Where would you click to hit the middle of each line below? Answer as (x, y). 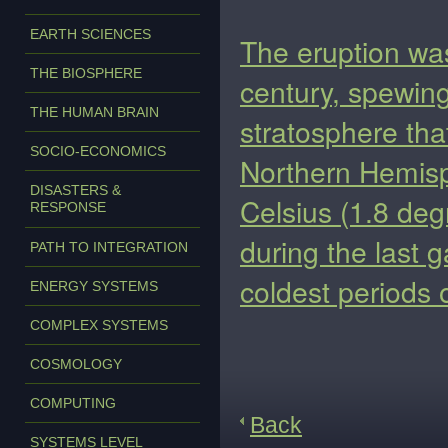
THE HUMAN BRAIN (94, 112)
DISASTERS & (75, 190)
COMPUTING (73, 403)
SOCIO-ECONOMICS (98, 151)
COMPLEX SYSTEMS (99, 325)
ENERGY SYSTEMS (94, 286)
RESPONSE (68, 207)
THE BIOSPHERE (86, 73)
